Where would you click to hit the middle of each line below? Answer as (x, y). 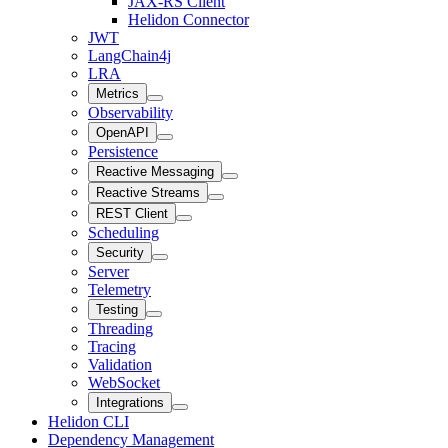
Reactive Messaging (155, 171)
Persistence (123, 151)
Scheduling (123, 232)
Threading (120, 328)
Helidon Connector (188, 19)
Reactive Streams (148, 192)
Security (120, 252)
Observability (130, 112)
